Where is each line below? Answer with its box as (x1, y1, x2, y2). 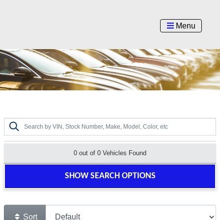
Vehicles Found (101, 149, 146, 157)
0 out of (74, 149, 97, 157)
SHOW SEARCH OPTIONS (64, 172, 156, 181)
